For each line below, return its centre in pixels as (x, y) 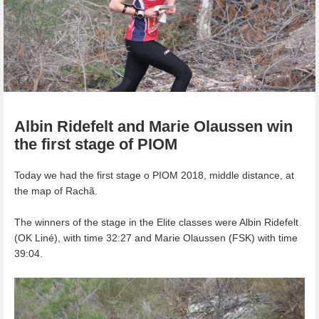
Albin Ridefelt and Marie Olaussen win (153, 126)
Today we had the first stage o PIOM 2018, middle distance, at (154, 175)
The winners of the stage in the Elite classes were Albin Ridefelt (156, 223)
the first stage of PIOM (96, 144)
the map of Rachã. (56, 190)
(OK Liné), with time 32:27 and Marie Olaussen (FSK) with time (156, 238)
